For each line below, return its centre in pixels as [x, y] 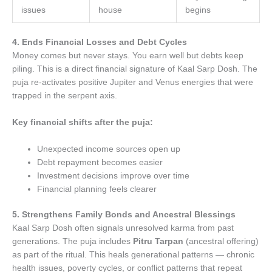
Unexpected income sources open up [109, 149]
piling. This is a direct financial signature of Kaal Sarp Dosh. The [135, 69]
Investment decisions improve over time [114, 175]
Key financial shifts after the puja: [83, 122]
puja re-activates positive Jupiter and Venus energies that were [133, 82]
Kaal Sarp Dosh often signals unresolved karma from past [123, 228]
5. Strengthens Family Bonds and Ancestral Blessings [124, 215]
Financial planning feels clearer [97, 189]
